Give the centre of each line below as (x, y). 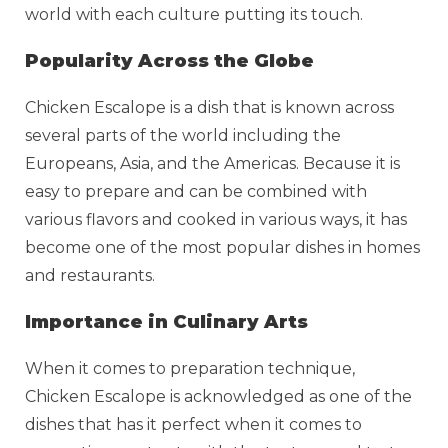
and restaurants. (92, 275)
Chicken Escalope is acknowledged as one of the (218, 396)
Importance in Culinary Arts (166, 321)
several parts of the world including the (183, 135)
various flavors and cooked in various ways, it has (216, 219)
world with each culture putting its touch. (196, 14)
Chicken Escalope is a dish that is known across (209, 107)
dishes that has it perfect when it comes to (193, 424)
